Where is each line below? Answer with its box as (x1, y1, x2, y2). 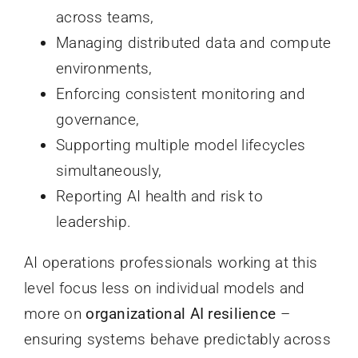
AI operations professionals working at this (23, 253, 318, 272)
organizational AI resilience (86, 304, 280, 324)
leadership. (55, 213, 132, 232)
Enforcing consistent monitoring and (55, 85, 305, 104)
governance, (55, 110, 140, 129)
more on (23, 304, 86, 324)
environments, (55, 59, 153, 78)
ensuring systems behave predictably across (23, 330, 331, 349)
